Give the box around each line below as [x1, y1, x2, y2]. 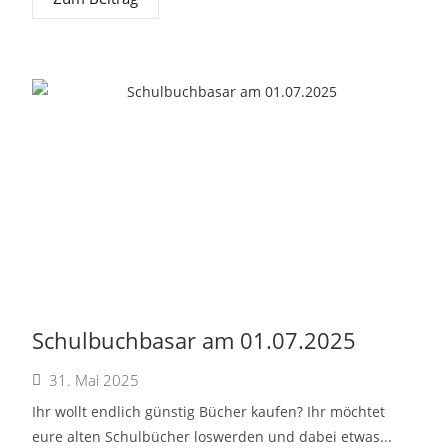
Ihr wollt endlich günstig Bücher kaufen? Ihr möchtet [32, 402, 386, 421]
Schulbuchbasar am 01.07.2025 [32, 325, 357, 355]
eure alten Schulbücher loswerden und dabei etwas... [32, 427, 393, 446]
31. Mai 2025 [49, 370, 140, 390]
